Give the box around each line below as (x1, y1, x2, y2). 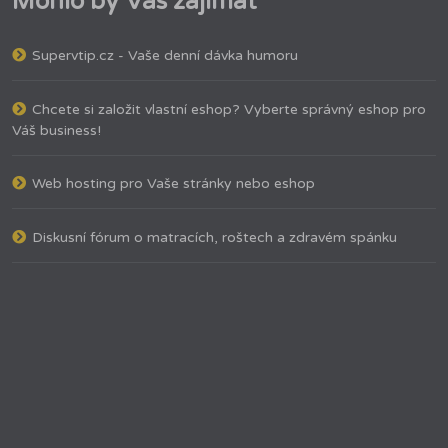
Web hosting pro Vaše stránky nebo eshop (32, 175, 315, 193)
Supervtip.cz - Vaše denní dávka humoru (32, 47, 298, 65)
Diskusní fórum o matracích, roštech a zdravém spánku (32, 228, 397, 246)
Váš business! (12, 121, 101, 139)
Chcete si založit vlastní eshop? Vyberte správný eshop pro (32, 100, 426, 118)
